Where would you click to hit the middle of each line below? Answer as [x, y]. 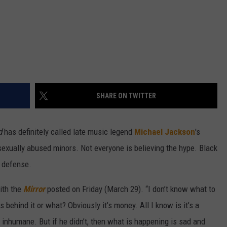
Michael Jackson [165, 132]
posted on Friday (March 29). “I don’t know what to [130, 189]
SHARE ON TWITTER [126, 96]
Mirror [34, 189]
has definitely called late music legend [68, 132]
